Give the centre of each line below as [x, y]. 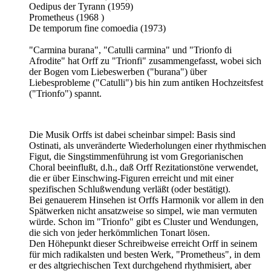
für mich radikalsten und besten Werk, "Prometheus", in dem [145, 254]
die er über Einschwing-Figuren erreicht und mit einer [131, 178]
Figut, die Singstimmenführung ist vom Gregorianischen [136, 156]
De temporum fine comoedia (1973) [97, 28]
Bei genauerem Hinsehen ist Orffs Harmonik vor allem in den [146, 200]
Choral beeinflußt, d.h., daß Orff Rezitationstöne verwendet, [144, 167]
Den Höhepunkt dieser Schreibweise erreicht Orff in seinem [143, 243]
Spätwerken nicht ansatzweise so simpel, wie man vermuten [143, 211]
